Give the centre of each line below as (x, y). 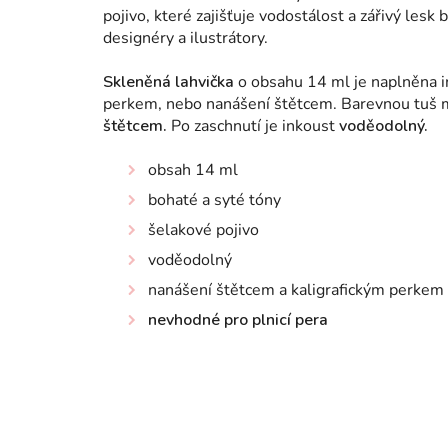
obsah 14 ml (193, 170)
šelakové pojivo (203, 230)
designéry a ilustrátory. (185, 38)
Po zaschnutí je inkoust (253, 126)
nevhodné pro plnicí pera (238, 320)
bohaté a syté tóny (214, 200)
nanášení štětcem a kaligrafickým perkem (296, 290)
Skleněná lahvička (170, 82)
